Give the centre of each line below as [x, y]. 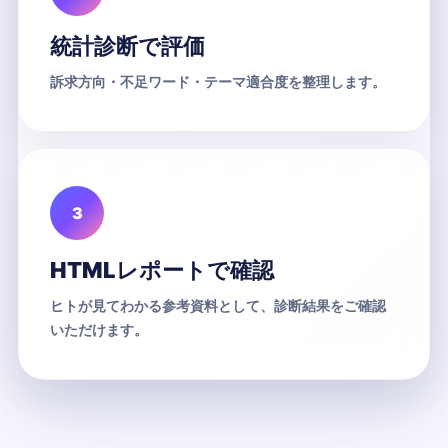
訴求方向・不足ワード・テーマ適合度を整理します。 [218, 81]
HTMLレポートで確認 [162, 269]
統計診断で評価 [127, 45]
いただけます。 [99, 329]
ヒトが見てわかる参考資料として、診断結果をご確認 [218, 305]
